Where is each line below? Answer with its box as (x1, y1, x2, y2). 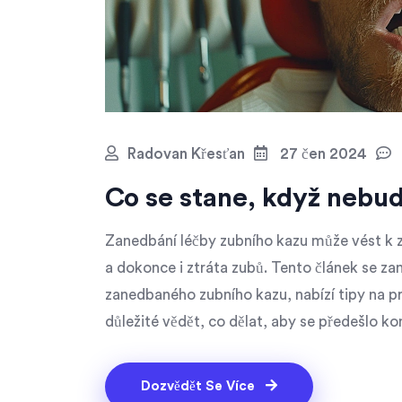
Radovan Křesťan (127, 145, 245, 162)
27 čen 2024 (276, 145, 367, 162)
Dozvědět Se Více (141, 379, 258, 393)
